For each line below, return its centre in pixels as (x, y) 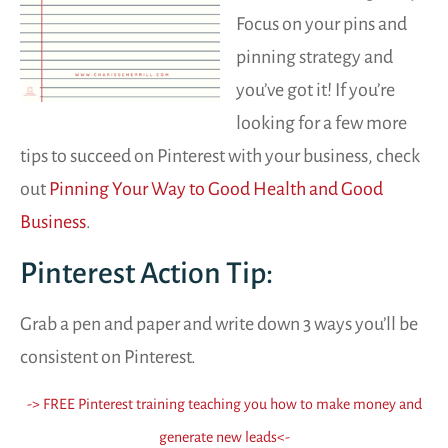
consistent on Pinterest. (108, 356)
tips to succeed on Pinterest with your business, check (220, 156)
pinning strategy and (314, 57)
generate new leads (217, 436)
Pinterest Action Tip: (146, 272)
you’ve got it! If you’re (315, 90)
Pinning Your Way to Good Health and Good (216, 189)
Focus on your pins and (321, 24)
